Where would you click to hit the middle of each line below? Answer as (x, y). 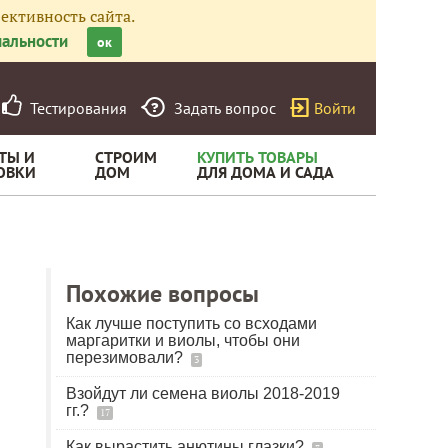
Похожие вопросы (162, 293)
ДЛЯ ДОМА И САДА (265, 172)
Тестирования (74, 108)
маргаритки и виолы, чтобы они (183, 340)
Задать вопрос (225, 108)
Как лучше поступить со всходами (191, 323)
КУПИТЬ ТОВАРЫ (257, 157)
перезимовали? (126, 357)
